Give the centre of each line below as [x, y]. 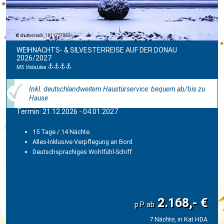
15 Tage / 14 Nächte [61, 131]
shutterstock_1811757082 [45, 35]
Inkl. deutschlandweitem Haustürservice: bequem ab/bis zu [117, 89]
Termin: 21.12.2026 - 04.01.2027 [67, 111]
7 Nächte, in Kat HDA [178, 219]
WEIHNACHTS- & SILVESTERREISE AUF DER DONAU [97, 50]
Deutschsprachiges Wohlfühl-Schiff [82, 151]
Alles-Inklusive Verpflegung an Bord [82, 141]
